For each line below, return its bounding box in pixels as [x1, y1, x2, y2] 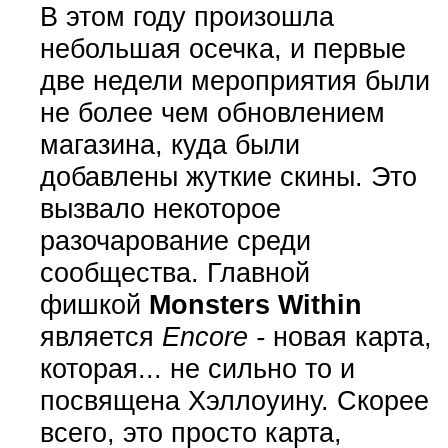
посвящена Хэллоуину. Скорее [39, 385, 429, 417]
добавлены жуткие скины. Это [39, 161, 417, 193]
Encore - [161, 321, 273, 353]
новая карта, [272, 321, 432, 353]
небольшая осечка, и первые [39, 33, 406, 65]
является [39, 321, 162, 353]
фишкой [39, 289, 149, 321]
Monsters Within [148, 289, 362, 321]
